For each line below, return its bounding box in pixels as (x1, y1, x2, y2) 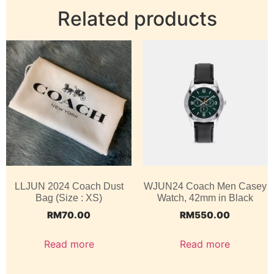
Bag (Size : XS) (35, 193, 103, 204)
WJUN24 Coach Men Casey (143, 181, 267, 192)
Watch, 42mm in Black (157, 193, 253, 204)
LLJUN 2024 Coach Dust (14, 181, 124, 192)
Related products (57, 6, 217, 31)
